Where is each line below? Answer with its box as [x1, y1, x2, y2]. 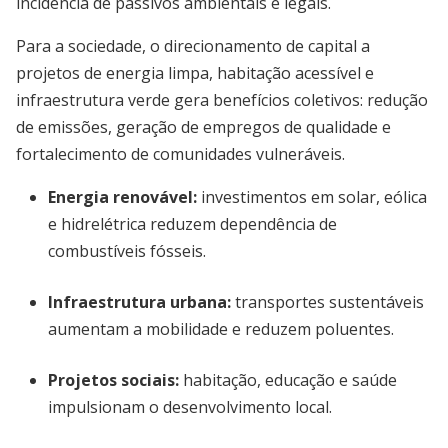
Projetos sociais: [48, 369, 179, 391]
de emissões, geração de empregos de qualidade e [16, 116, 391, 138]
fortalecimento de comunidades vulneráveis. [16, 143, 345, 165]
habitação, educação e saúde [179, 369, 397, 391]
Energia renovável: [48, 186, 197, 208]
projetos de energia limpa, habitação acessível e [16, 62, 374, 84]
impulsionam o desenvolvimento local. [48, 396, 332, 418]
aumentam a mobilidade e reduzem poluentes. [48, 318, 394, 340]
